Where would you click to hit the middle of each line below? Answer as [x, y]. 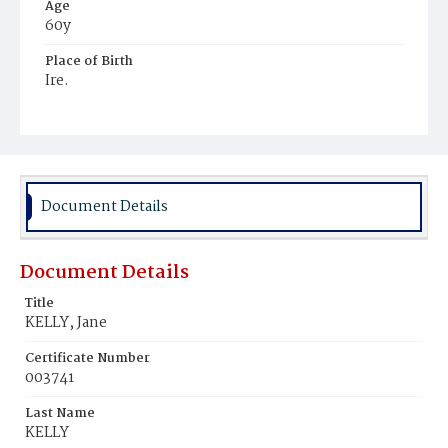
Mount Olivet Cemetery [125, 137]
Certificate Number [87, 358]
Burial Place [84, 116]
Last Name [60, 413]
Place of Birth [89, 61]
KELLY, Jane [66, 323]
